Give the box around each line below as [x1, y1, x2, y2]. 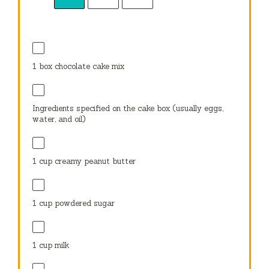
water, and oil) [32, 113, 86, 124]
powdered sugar [52, 198, 115, 209]
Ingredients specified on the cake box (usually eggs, [32, 103, 224, 113]
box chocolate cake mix [37, 61, 125, 71]
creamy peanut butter [52, 156, 136, 167]
